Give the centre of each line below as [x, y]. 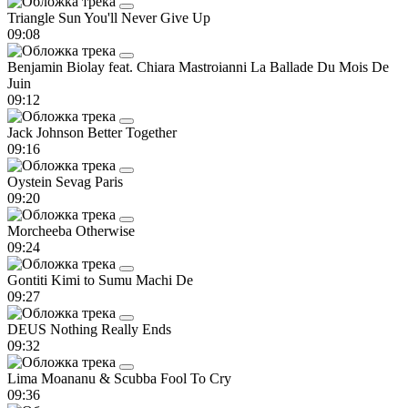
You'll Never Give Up [147, 17]
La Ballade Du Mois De [320, 66]
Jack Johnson [47, 132]
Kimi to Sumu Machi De [122, 280]
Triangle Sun [46, 17]
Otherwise [105, 230]
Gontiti [29, 280]
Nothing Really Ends [111, 329]
